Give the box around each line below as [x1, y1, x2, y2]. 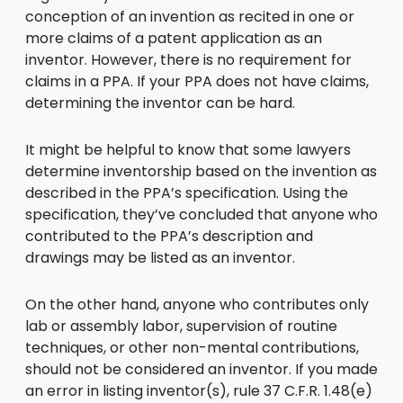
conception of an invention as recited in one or [25, 6, 354, 27]
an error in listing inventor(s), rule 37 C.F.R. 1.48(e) [25, 381, 372, 401]
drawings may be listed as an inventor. [25, 247, 295, 268]
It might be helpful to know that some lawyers [25, 139, 351, 160]
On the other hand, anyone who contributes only [25, 294, 369, 315]
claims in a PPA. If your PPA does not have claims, [25, 71, 369, 92]
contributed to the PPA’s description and [25, 226, 313, 246]
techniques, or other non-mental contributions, [25, 337, 359, 358]
